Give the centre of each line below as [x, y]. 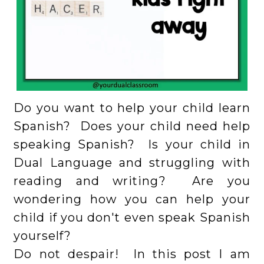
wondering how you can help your [132, 199]
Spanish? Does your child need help [132, 126]
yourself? [43, 236]
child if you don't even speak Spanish [132, 218]
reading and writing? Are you [132, 181]
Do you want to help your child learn [132, 108]
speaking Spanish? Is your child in [132, 145]
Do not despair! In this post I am [132, 254]
